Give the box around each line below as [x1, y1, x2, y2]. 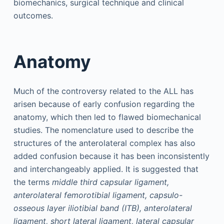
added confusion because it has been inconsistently [13, 151, 209, 161]
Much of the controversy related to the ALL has [13, 86, 193, 96]
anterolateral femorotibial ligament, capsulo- [13, 190, 182, 200]
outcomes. [13, 10, 53, 20]
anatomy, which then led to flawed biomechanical [13, 112, 201, 122]
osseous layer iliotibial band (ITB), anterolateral [13, 203, 192, 213]
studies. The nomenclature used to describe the [13, 125, 193, 135]
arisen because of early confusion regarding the [13, 99, 194, 109]
